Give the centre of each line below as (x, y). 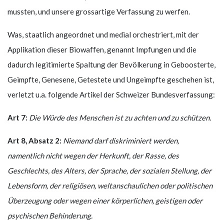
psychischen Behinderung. (50, 215)
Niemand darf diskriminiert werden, (121, 140)
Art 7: (17, 117)
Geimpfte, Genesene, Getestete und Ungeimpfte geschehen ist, (111, 79)
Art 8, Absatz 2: (34, 140)
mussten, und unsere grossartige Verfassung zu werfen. (99, 11)
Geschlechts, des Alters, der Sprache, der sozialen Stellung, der (109, 170)
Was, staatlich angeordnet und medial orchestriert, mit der (103, 34)
